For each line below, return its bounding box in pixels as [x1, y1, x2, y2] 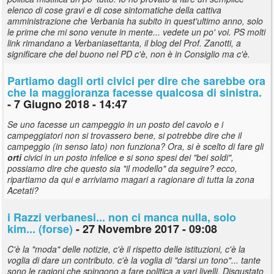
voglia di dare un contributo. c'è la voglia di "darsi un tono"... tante [7, 253, 261, 266]
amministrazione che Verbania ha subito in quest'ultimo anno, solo [7, 14, 263, 27]
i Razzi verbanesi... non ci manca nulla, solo [7, 209, 236, 225]
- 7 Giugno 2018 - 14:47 [7, 95, 127, 112]
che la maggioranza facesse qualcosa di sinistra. [7, 84, 262, 100]
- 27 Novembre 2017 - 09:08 [73, 220, 217, 237]
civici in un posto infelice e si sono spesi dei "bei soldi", [21, 150, 234, 163]
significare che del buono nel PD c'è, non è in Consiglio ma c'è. [7, 47, 250, 60]
